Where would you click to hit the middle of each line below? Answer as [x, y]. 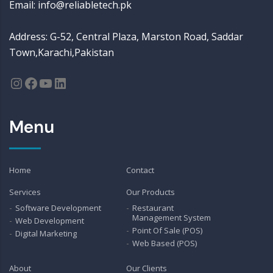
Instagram [43, 82]
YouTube [68, 82]
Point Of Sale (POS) [168, 230]
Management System [172, 218]
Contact [140, 170]
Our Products [151, 192]
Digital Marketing [46, 233]
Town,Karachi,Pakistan [62, 52]
